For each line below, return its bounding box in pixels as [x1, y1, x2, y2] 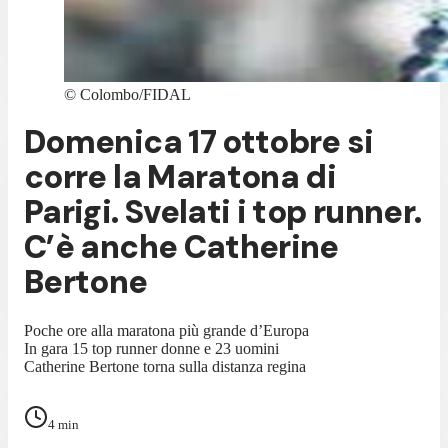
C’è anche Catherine [24, 226, 339, 269]
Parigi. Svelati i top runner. [24, 191, 422, 234]
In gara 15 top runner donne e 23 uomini [24, 339, 279, 357]
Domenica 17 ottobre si [24, 121, 373, 164]
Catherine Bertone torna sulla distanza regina [24, 357, 306, 375]
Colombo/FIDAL [80, 86, 191, 103]
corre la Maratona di [24, 156, 337, 199]
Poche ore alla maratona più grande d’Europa [24, 321, 309, 339]
